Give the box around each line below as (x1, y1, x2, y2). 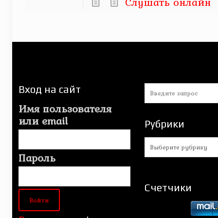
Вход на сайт (18, 83, 81, 95)
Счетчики (144, 182, 192, 194)
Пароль (18, 150, 55, 165)
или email (18, 113, 68, 128)
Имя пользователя (18, 101, 111, 116)
